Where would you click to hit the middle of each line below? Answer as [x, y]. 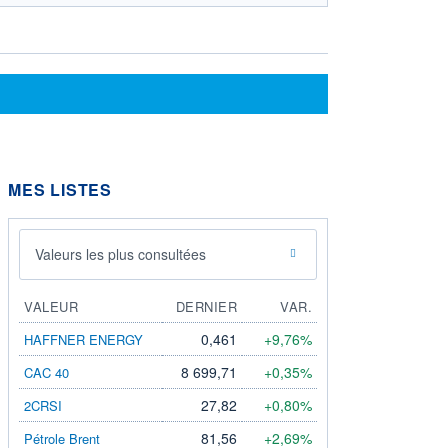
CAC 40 [46, 372]
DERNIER [206, 306]
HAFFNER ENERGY [83, 339]
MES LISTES [60, 189]
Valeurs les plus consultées [120, 253]
